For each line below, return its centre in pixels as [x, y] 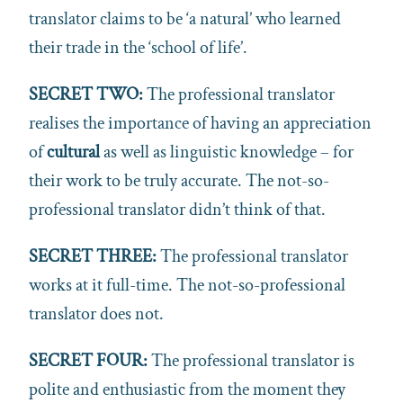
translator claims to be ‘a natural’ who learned [185, 18]
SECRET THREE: [94, 256]
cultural [73, 152]
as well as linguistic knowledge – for [227, 152]
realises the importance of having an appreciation [200, 123]
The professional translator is [253, 360]
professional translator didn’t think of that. [177, 209]
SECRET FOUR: [90, 360]
